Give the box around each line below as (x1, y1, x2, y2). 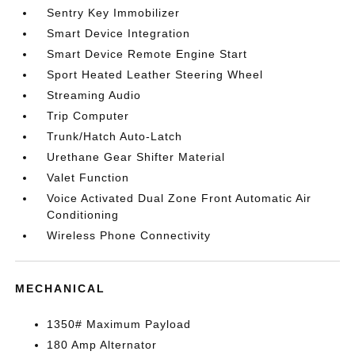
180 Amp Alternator (47, 338, 158, 351)
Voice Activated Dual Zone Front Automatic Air (47, 192, 312, 204)
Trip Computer (47, 109, 130, 122)
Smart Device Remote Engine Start (47, 48, 248, 60)
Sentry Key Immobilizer (47, 6, 181, 19)
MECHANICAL (15, 282, 106, 295)
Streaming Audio (47, 89, 142, 101)
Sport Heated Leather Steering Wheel (47, 68, 264, 81)
